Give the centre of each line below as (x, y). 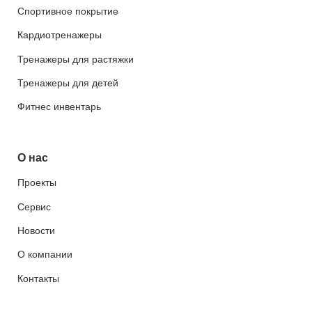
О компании (45, 255)
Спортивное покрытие (68, 11)
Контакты (38, 278)
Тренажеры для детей (68, 83)
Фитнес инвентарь (59, 107)
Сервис (34, 206)
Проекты (37, 183)
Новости (36, 231)
